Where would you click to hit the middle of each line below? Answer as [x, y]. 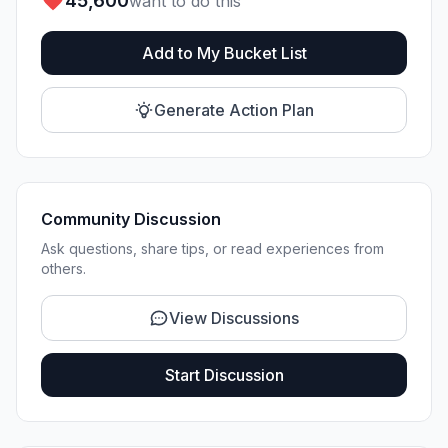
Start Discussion [224, 375]
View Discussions [234, 318]
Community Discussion [131, 219]
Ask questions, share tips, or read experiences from [212, 249]
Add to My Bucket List [224, 53]
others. [63, 269]
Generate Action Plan [234, 110]
